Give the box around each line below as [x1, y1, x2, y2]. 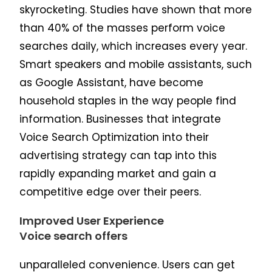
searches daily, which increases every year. [19, 39, 248, 54]
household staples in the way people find [19, 93, 237, 109]
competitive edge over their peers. [19, 185, 202, 200]
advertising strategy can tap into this [19, 148, 217, 163]
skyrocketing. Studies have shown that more [19, 2, 253, 18]
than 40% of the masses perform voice [19, 21, 226, 36]
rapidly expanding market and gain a [19, 166, 217, 182]
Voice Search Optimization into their [19, 130, 209, 145]
